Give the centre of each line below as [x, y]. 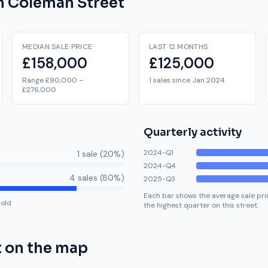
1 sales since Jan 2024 [187, 80]
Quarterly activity [193, 132]
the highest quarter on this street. [201, 205]
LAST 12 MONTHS [179, 47]
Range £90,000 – [53, 80]
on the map [45, 248]
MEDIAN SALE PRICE [57, 47]
